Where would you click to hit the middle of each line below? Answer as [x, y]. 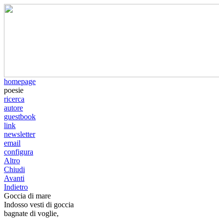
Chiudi [14, 169]
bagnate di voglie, [31, 213]
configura [19, 152]
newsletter [20, 134]
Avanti [14, 178]
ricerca [14, 99]
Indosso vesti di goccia [39, 205]
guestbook [20, 117]
